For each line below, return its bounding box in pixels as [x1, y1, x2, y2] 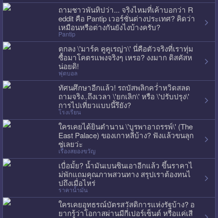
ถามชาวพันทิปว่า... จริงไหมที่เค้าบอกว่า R [58, 4, 193, 15]
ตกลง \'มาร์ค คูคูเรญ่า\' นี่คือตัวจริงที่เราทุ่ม [58, 43, 193, 54]
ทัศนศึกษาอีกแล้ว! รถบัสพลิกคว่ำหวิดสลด [58, 82, 190, 92]
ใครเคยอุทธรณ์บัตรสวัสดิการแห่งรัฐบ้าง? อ [58, 199, 195, 209]
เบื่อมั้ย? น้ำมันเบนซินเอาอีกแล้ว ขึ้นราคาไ [58, 160, 193, 170]
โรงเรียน [58, 108, 81, 116]
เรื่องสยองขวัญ [58, 146, 95, 155]
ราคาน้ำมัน [58, 185, 88, 194]
